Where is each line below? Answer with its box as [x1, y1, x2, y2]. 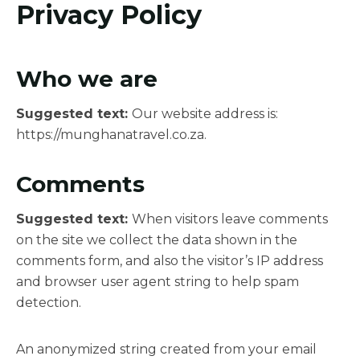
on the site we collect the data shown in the [16, 231, 297, 247]
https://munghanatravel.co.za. [16, 126, 207, 142]
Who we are [16, 64, 157, 92]
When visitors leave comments [132, 211, 328, 227]
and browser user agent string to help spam [16, 273, 299, 289]
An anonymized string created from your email [16, 341, 317, 357]
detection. [16, 294, 81, 310]
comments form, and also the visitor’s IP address [16, 252, 323, 268]
